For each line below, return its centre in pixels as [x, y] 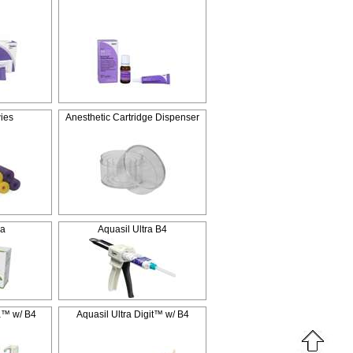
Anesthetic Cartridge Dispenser [132, 117]
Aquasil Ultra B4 [132, 229]
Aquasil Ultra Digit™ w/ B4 [132, 314]
